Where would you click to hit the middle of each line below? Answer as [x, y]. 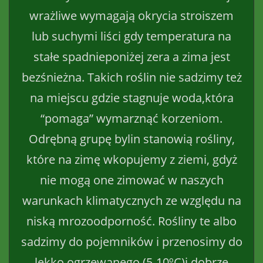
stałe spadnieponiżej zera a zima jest [131, 56]
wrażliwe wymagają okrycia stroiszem [131, 15]
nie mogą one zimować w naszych [131, 180]
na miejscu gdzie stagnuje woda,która [131, 97]
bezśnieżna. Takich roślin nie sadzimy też [131, 77]
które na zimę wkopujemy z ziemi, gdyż [131, 159]
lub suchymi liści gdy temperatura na [131, 36]
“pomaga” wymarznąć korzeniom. [131, 118]
